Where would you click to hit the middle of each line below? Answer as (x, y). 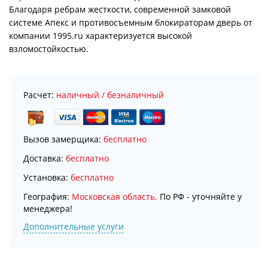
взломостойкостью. (49, 49)
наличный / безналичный (110, 95)
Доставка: (45, 158)
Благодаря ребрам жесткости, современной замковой (120, 9)
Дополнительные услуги (74, 226)
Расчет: (40, 95)
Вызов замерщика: (63, 139)
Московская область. (115, 197)
